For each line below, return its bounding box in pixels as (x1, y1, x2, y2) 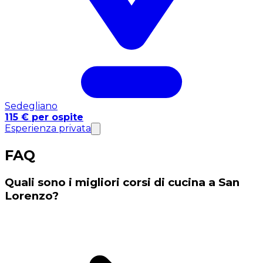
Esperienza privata (5, 122, 91, 134)
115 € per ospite (5, 111, 83, 123)
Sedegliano (5, 100, 58, 112)
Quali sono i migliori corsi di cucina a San (5, 175, 240, 189)
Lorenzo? (5, 188, 59, 203)
